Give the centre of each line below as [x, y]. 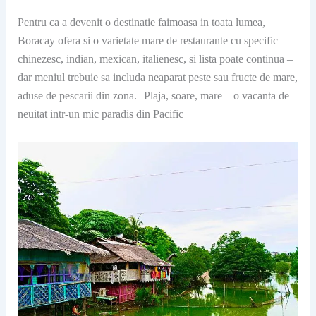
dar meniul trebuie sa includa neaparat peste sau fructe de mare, [157, 78]
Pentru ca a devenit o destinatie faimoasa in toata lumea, [141, 23]
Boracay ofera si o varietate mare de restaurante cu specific [147, 41]
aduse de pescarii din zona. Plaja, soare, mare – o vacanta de [153, 96]
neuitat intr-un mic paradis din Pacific [100, 114]
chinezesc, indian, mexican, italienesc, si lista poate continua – [155, 59]
